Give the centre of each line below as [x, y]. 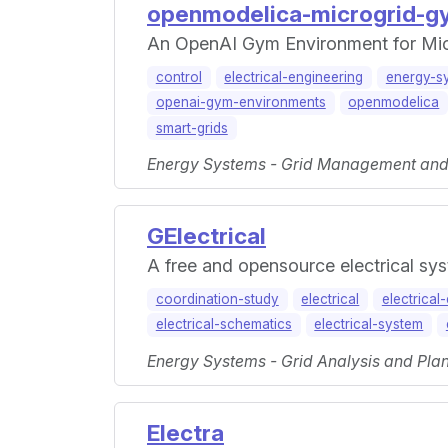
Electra [185, 432]
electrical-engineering [294, 76]
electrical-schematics [223, 324]
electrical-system [369, 324]
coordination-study [217, 299]
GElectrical [206, 236]
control [178, 76]
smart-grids [191, 127]
